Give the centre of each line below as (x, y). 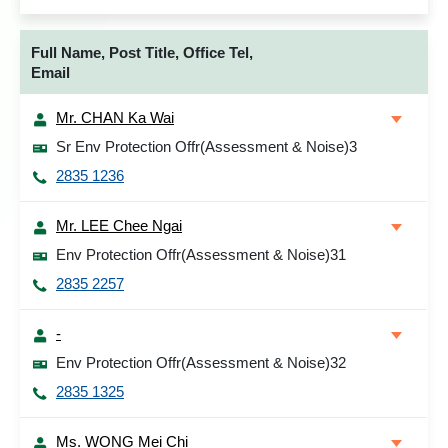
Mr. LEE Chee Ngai (119, 225)
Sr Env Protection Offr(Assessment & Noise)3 (206, 146)
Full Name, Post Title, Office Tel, (142, 52)
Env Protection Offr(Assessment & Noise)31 (201, 254)
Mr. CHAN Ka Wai (115, 117)
